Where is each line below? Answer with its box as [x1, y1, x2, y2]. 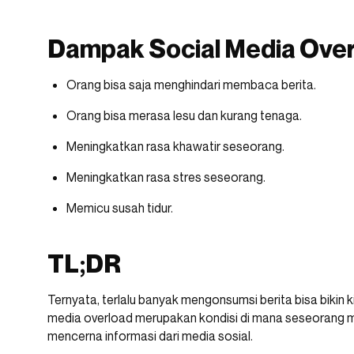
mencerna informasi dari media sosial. [47, 328, 255, 345]
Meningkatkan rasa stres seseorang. [66, 169, 265, 186]
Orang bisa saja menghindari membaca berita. [66, 77, 316, 93]
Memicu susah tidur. [66, 200, 175, 217]
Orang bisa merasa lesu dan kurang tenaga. [66, 107, 302, 124]
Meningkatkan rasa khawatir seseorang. [66, 138, 287, 155]
